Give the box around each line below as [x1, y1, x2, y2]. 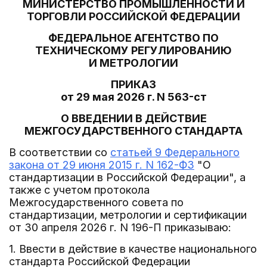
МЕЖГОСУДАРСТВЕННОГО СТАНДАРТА [24, 125, 243, 137]
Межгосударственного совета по [9, 196, 184, 209]
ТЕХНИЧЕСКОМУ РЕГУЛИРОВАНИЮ [35, 44, 232, 57]
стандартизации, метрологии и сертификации [9, 209, 247, 221]
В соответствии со [9, 146, 110, 159]
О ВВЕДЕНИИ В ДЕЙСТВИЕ [60, 112, 207, 125]
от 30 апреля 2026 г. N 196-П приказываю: [9, 221, 231, 234]
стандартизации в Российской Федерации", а [9, 171, 246, 184]
